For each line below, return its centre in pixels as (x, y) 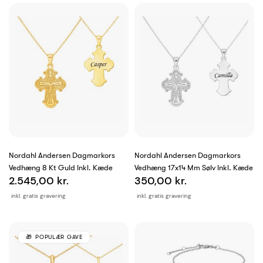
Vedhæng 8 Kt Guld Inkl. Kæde (61, 168)
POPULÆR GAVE (59, 237)
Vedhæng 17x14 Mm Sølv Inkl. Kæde (194, 168)
